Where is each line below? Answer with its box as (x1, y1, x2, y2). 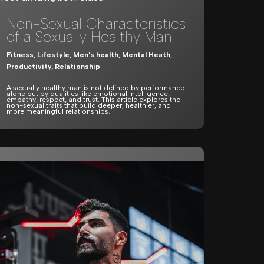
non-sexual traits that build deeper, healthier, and (6, 101, 171, 110)
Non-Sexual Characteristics (6, 15, 186, 32)
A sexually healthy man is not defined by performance (6, 84, 184, 92)
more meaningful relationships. (6, 107, 110, 115)
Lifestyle (37, 51, 70, 59)
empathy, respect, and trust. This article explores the (6, 95, 180, 104)
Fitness (6, 51, 34, 59)
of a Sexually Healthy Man (6, 28, 172, 45)
